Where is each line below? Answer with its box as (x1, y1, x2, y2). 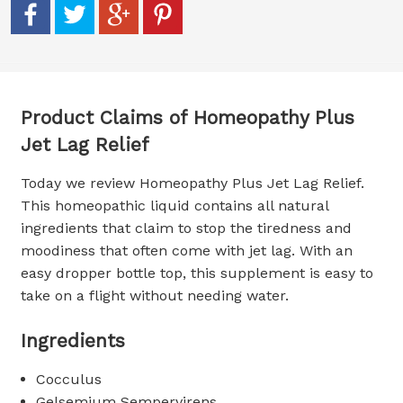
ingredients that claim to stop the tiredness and (21, 219, 352, 237)
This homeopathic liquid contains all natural (21, 196, 328, 214)
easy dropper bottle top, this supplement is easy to (21, 264, 373, 282)
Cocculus (36, 371, 102, 389)
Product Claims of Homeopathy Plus (21, 106, 354, 130)
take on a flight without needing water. (21, 286, 289, 304)
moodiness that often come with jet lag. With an (21, 241, 353, 259)
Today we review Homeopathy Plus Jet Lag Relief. (21, 174, 364, 192)
